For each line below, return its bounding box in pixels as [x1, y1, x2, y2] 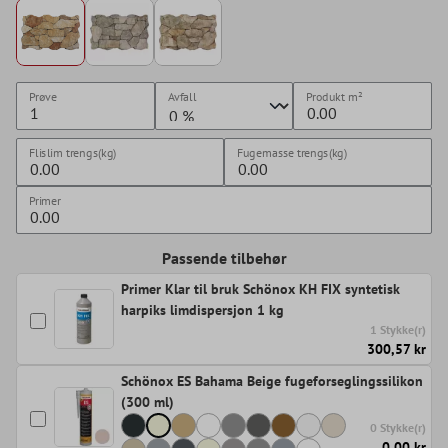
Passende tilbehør [161, 248, 287, 269]
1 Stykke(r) [370, 322, 426, 338]
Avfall [167, 89, 197, 105]
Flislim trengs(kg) [28, 145, 117, 161]
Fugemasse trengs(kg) [236, 145, 348, 161]
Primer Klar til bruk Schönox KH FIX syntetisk [121, 280, 400, 299]
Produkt [306, 89, 346, 105]
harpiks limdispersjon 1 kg [121, 301, 284, 320]
